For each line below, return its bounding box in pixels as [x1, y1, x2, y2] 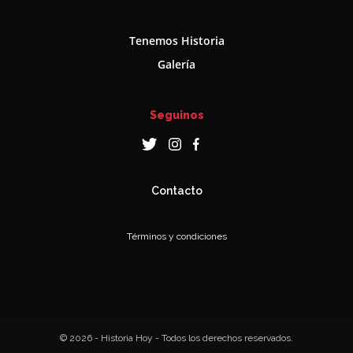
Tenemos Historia [128, 32, 225, 48]
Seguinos [149, 108, 204, 121]
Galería [158, 56, 195, 72]
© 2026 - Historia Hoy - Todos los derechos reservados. [60, 332, 293, 344]
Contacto [150, 184, 203, 197]
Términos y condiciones [126, 230, 227, 242]
